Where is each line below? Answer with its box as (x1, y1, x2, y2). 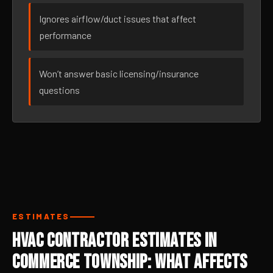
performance (39, 29, 91, 41)
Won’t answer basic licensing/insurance (39, 68, 199, 79)
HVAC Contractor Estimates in (12, 229, 217, 253)
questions (39, 84, 80, 96)
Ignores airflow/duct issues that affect (39, 13, 196, 24)
